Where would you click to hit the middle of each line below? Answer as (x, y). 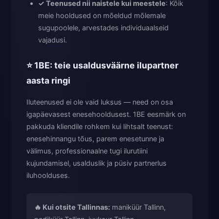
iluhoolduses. (48, 175)
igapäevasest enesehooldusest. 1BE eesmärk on (106, 114)
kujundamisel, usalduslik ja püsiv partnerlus (97, 163)
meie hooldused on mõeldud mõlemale (102, 16)
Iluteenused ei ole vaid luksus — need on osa (100, 102)
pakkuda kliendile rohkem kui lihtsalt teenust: (100, 127)
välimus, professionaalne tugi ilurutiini (87, 151)
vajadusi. (53, 40)
